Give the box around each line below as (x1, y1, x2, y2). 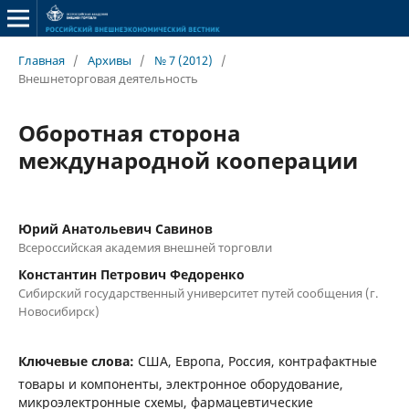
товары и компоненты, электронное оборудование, (17, 374, 343, 393)
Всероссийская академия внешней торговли (17, 238, 272, 256)
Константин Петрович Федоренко (17, 265, 245, 283)
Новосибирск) (17, 302, 100, 320)
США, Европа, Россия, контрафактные (137, 351, 377, 370)
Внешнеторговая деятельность (17, 69, 198, 87)
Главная (17, 51, 65, 68)
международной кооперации (17, 144, 358, 175)
